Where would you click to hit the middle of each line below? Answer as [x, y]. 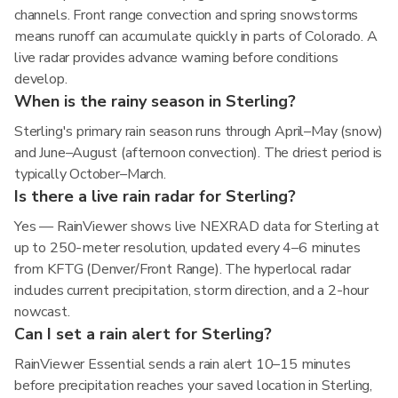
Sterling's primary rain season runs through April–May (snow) [199, 131]
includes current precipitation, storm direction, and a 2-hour [192, 291]
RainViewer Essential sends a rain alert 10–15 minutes [183, 364]
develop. [41, 79]
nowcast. [42, 312]
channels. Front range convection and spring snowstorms [187, 15]
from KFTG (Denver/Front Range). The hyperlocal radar [183, 269]
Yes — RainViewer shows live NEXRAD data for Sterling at [197, 227]
